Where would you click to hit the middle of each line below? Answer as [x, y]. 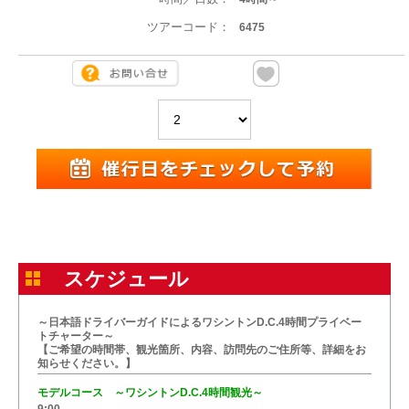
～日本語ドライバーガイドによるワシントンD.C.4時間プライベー [199, 322]
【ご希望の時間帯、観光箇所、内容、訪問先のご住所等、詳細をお [202, 350]
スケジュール [126, 279]
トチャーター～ [76, 336]
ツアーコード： [188, 27]
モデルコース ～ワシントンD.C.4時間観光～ [150, 393]
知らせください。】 [87, 363]
